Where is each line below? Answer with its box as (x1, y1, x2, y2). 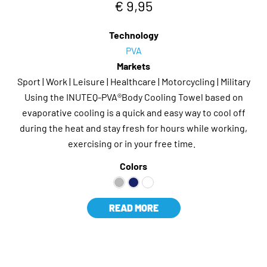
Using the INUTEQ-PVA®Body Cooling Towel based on (24, 91, 243, 103)
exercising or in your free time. (68, 137, 199, 149)
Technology (108, 29, 159, 41)
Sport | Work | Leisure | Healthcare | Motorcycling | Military (17, 75, 250, 87)
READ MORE (108, 201, 159, 213)
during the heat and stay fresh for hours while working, (20, 122, 247, 133)
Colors (120, 160, 147, 172)
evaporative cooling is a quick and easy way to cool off (21, 106, 246, 118)
